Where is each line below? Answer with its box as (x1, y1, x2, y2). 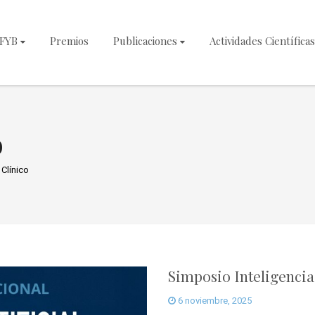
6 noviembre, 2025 (176, 295, 252, 306)
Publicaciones (113, 34, 177, 48)
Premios (50, 34, 89, 48)
